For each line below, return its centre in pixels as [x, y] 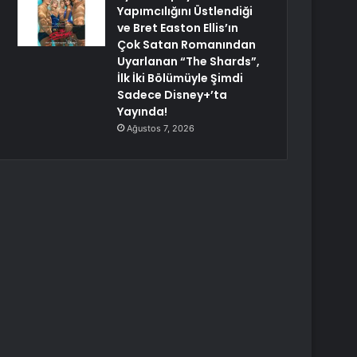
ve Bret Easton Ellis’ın [178, 28]
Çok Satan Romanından [187, 45]
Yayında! [143, 112]
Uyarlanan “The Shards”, [189, 61]
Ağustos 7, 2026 [161, 128]
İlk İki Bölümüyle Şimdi [180, 78]
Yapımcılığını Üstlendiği [185, 11]
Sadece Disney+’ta [173, 95]
